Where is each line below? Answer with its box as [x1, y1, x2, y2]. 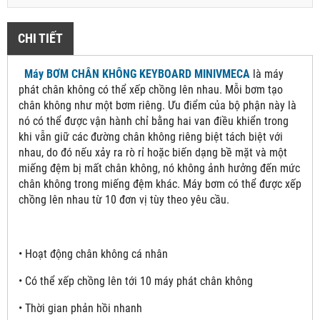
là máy [250, 66, 284, 81]
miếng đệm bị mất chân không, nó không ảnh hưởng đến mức [19, 161, 300, 175]
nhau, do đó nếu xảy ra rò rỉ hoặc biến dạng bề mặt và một [19, 145, 287, 159]
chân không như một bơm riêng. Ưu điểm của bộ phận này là [19, 98, 296, 112]
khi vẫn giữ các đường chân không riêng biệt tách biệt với [19, 129, 283, 144]
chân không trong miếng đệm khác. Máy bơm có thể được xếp [19, 176, 301, 191]
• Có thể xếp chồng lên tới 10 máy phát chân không [19, 274, 253, 288]
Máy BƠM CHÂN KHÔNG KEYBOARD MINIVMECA [19, 66, 250, 81]
